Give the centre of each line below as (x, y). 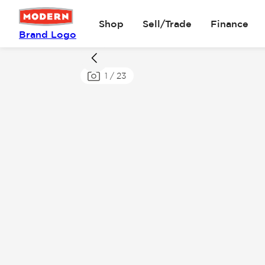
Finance (229, 24)
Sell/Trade (167, 24)
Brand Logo (48, 34)
